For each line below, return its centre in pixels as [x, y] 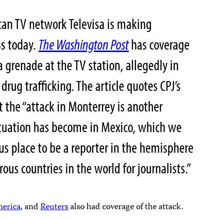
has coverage [159, 44]
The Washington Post [84, 44]
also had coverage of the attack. [127, 207]
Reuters [55, 207]
